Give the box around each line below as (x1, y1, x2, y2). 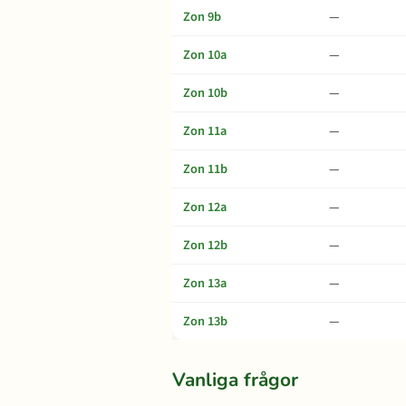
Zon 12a (183, 198, 227, 217)
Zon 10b (183, 83, 227, 102)
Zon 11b (183, 159, 227, 179)
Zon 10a (183, 45, 227, 64)
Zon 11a (183, 121, 227, 140)
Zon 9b (183, 7, 221, 26)
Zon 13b (183, 312, 227, 331)
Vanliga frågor (172, 367, 298, 392)
